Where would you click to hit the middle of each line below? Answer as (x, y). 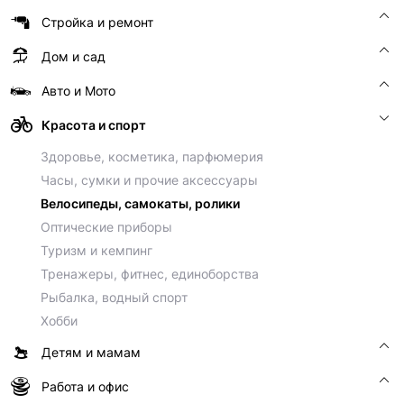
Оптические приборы (106, 227)
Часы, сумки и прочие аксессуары (149, 180)
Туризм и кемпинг (96, 250)
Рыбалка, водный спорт (114, 297)
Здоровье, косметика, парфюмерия (152, 156)
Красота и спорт (94, 125)
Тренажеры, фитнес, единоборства (150, 274)
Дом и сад (73, 56)
